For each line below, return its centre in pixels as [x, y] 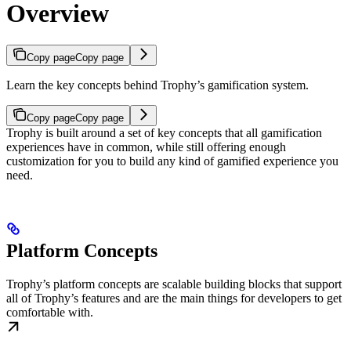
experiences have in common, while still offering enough [146, 147]
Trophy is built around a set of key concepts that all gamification [164, 133]
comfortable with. [50, 313]
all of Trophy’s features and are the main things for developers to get [174, 299]
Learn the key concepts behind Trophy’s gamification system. [157, 85]
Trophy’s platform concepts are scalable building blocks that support [174, 284]
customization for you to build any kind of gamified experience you [172, 161]
